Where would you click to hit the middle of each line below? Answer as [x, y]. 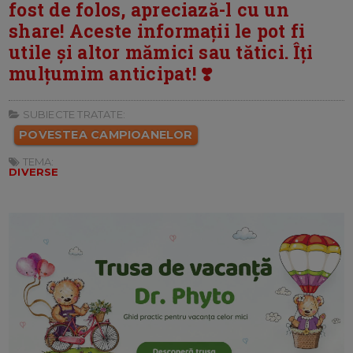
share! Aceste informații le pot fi [157, 31]
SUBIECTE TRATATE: [72, 115]
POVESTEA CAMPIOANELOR [106, 135]
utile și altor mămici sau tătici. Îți [161, 52]
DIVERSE [34, 172]
